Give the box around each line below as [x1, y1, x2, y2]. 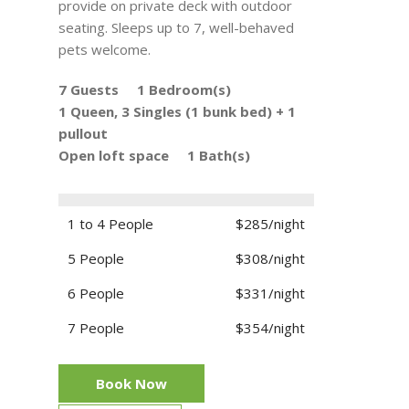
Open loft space [58, 146, 169, 165]
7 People [68, 319, 124, 338]
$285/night [236, 215, 305, 234]
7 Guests [58, 80, 119, 100]
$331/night [236, 284, 305, 303]
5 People [68, 249, 124, 268]
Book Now [96, 374, 167, 393]
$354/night [236, 319, 305, 338]
